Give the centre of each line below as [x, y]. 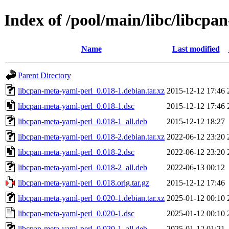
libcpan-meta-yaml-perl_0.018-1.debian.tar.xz [91, 90]
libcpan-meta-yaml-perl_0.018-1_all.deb [83, 121]
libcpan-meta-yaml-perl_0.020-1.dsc [76, 213]
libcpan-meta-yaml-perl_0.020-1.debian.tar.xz [91, 198]
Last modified [196, 49]
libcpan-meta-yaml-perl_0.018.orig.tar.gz [84, 182]
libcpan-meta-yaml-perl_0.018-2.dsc [76, 152]
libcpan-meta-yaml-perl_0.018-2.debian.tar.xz [91, 136]
